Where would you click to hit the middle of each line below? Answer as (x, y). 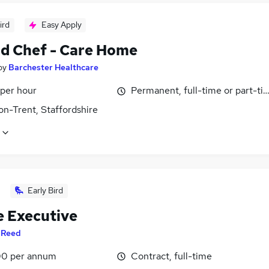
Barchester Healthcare (53, 68)
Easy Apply (61, 25)
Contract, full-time (171, 256)
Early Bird (45, 190)
